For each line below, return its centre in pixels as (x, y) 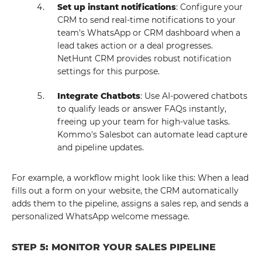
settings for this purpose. (109, 71)
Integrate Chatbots (99, 96)
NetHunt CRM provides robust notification (144, 58)
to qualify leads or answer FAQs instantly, (142, 109)
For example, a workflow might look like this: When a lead (130, 178)
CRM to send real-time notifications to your (147, 20)
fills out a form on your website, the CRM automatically (125, 191)
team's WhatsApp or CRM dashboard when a (149, 33)
